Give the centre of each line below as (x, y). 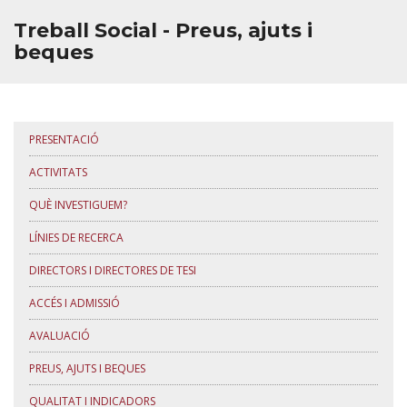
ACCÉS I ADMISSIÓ (74, 303)
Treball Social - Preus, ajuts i (163, 30)
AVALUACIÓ (60, 336)
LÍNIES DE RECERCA (76, 238)
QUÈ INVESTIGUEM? (78, 205)
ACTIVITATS (58, 172)
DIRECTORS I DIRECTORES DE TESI (113, 270)
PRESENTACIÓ (64, 139)
